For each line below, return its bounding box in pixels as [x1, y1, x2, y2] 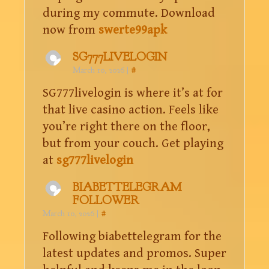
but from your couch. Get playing [43, 136, 223, 151]
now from [43, 22, 98, 37]
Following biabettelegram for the [43, 229, 222, 244]
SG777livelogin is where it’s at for [43, 85, 223, 100]
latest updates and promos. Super [43, 246, 226, 261]
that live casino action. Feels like [43, 102, 219, 117]
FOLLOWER [73, 192, 139, 208]
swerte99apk [98, 22, 167, 37]
